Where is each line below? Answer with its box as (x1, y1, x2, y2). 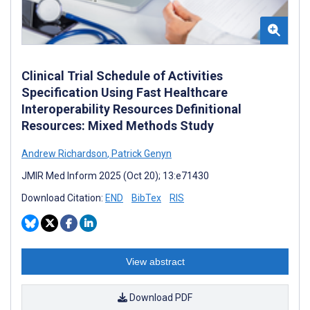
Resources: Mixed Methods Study (21, 118, 214, 134)
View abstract (125, 256, 185, 268)
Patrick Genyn (109, 148, 172, 160)
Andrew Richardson (21, 148, 107, 160)
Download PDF (127, 292, 192, 304)
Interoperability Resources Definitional (21, 102, 241, 117)
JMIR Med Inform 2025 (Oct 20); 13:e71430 (21, 170, 209, 182)
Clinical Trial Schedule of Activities (21, 69, 223, 84)
